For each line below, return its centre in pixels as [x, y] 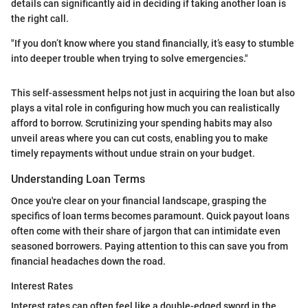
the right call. [40, 18]
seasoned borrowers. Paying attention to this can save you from [150, 246]
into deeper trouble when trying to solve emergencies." [130, 58]
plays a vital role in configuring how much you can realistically [145, 108]
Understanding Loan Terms [78, 179]
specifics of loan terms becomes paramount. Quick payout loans [150, 216]
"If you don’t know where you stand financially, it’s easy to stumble [153, 43]
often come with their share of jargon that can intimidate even [146, 231]
